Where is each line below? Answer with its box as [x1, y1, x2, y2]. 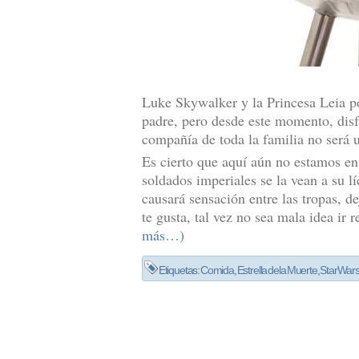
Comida [200, 264, 234, 277]
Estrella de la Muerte [236, 264, 317, 277]
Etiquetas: [158, 264, 200, 277]
